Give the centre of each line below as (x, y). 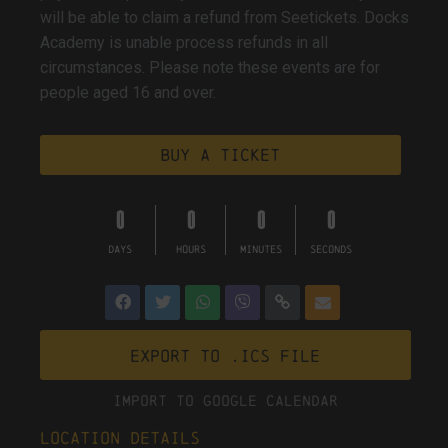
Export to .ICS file (225, 356)
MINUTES (260, 249)
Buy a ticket (220, 155)
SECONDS (330, 249)
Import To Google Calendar (225, 401)
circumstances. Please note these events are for (210, 68)
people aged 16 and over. (128, 93)
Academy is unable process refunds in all (184, 43)
